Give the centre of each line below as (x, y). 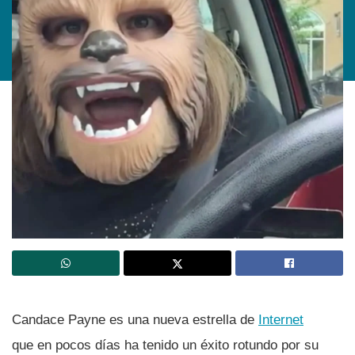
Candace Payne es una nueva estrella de (135, 319)
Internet (281, 319)
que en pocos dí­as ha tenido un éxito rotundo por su (165, 345)
